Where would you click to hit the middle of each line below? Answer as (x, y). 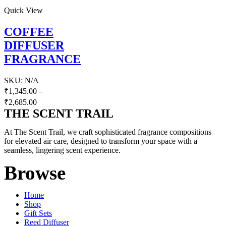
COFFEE (29, 32)
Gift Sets (38, 213)
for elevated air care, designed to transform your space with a (101, 141)
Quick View (23, 10)
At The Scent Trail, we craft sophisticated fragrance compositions (108, 132)
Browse (35, 173)
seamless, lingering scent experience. (63, 150)
